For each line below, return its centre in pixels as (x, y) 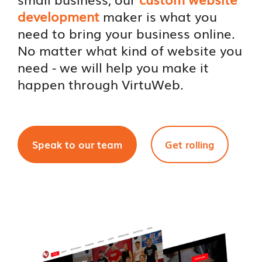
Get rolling (190, 144)
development (59, 16)
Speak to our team (77, 144)
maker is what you (158, 16)
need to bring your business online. (127, 33)
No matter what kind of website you (130, 50)
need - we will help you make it (113, 67)
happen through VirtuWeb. (101, 84)
